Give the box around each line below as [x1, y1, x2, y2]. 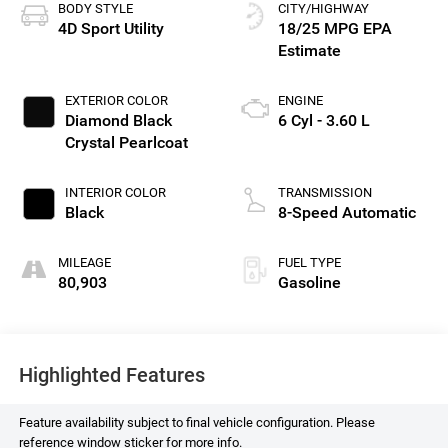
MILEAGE [57, 255, 111, 271]
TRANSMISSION [278, 185, 372, 201]
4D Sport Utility [57, 19, 164, 39]
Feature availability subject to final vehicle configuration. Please [18, 415, 375, 431]
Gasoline [278, 273, 341, 293]
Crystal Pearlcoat [64, 133, 188, 153]
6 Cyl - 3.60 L [278, 111, 370, 131]
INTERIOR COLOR [64, 185, 166, 201]
